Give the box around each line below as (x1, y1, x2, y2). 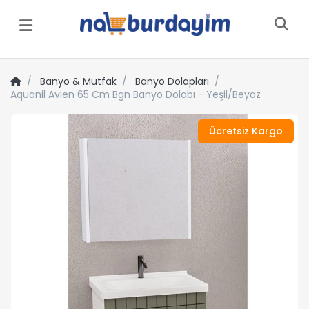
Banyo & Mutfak (40, 74, 117, 88)
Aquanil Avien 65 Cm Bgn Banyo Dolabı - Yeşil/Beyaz (10, 87, 261, 101)
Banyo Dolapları (135, 74, 209, 88)
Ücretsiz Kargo (209, 123, 283, 138)
